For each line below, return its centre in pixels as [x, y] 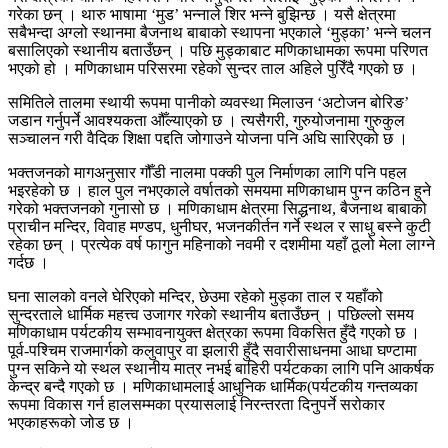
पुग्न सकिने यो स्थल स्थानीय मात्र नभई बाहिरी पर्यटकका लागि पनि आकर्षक [221, 368]
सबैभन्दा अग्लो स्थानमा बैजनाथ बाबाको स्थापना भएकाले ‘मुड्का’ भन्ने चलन [219, 32]
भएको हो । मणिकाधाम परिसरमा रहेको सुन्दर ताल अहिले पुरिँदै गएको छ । [213, 68]
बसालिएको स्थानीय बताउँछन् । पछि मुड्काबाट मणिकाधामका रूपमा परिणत [218, 50]
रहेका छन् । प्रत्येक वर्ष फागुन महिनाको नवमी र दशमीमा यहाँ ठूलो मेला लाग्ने [221, 244]
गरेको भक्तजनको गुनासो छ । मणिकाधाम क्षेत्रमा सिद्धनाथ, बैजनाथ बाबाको [217, 208]
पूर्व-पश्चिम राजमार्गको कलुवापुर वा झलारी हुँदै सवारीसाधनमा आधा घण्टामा [212, 350]
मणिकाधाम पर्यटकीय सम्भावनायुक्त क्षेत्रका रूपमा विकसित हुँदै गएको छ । [214, 332]
